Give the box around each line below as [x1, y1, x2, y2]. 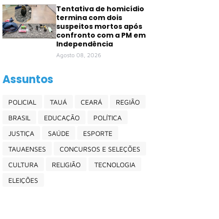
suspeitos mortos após [56, 22, 142, 31]
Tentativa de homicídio [56, 4, 144, 14]
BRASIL [8, 113, 30, 122]
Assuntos [2, 72, 53, 87]
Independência [56, 39, 113, 49]
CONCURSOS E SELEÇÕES [60, 144, 140, 153]
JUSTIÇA [8, 129, 34, 137]
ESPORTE [83, 129, 112, 137]
